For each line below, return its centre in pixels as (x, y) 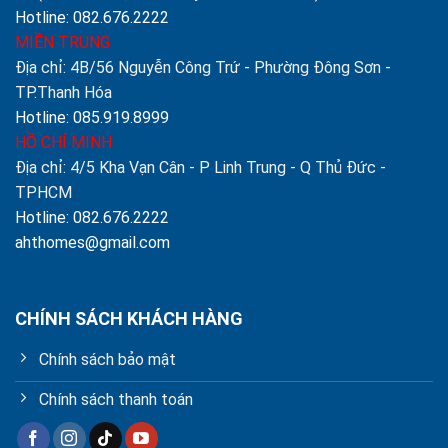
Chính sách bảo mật (107, 360)
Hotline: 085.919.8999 (92, 117)
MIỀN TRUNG (62, 42)
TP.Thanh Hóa (63, 92)
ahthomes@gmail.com (92, 242)
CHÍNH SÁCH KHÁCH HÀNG (129, 319)
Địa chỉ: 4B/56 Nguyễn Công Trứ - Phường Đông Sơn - (203, 67)
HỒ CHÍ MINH (63, 142)
